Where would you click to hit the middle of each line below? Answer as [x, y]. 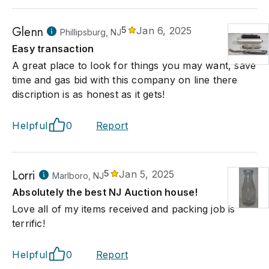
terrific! [29, 223]
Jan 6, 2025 [164, 31]
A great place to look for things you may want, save [134, 65]
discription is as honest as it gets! [89, 94]
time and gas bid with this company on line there [125, 80]
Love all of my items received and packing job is [124, 209]
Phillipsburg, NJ [91, 32]
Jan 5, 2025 [147, 174]
